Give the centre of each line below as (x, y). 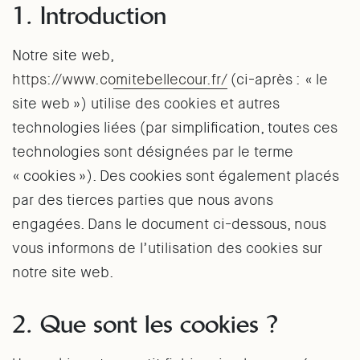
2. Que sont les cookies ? (145, 324)
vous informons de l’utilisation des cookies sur (167, 248)
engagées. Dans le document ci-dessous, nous (169, 224)
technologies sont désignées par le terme (153, 152)
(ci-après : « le (278, 80)
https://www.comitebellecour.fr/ (120, 80)
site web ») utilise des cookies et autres (146, 104)
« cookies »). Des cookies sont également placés (176, 176)
